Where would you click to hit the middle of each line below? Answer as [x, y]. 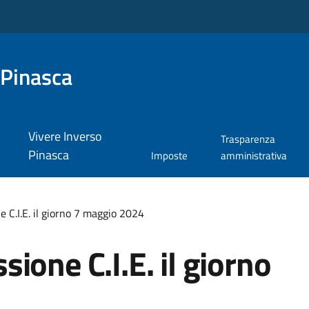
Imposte [170, 156]
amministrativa [254, 156]
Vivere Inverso [65, 137]
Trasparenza [248, 139]
